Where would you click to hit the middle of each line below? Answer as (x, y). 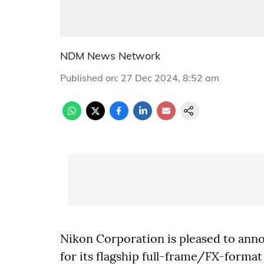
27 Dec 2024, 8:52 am (170, 78)
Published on (88, 78)
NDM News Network (110, 56)
